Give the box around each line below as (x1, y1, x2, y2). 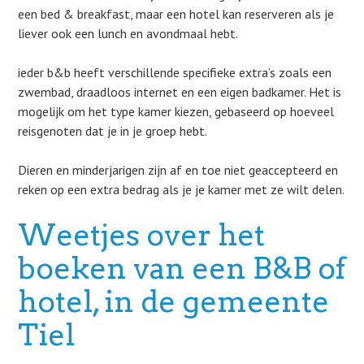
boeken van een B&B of (18, 250, 346, 286)
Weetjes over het (18, 217, 266, 253)
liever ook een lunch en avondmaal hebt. (18, 25, 239, 41)
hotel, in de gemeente (18, 284, 330, 319)
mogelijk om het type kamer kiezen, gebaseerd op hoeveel (18, 103, 335, 119)
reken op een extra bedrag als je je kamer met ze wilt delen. (18, 181, 345, 197)
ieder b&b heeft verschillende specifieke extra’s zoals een (18, 64, 332, 80)
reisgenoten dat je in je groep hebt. (18, 123, 208, 139)
